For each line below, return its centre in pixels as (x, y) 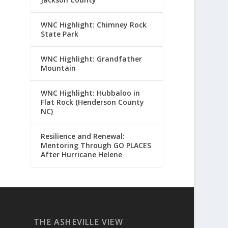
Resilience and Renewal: (83, 136)
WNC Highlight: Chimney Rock (94, 25)
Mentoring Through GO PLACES (96, 146)
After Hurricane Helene (82, 155)
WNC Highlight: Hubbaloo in (91, 93)
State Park (60, 34)
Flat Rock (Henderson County (93, 102)
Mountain (59, 68)
